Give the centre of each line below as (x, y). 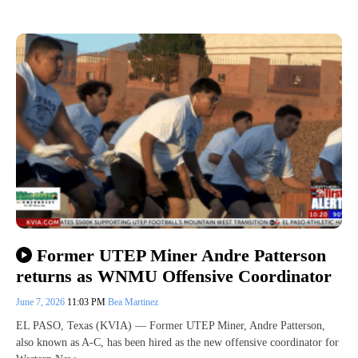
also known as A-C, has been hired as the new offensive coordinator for (177, 342)
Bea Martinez (133, 302)
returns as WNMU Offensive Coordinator (174, 276)
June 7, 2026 (42, 302)
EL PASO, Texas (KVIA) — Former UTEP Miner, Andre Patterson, (171, 325)
